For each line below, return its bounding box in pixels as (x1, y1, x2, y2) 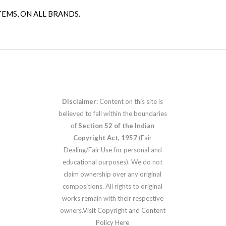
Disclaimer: (62, 97, 100, 105)
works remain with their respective (62, 194, 163, 202)
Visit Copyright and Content (82, 206, 165, 214)
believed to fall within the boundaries (58, 109, 167, 118)
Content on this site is (99, 97, 163, 105)
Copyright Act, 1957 (73, 133, 138, 142)
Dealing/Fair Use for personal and (63, 145, 162, 154)
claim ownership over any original (64, 169, 162, 178)
